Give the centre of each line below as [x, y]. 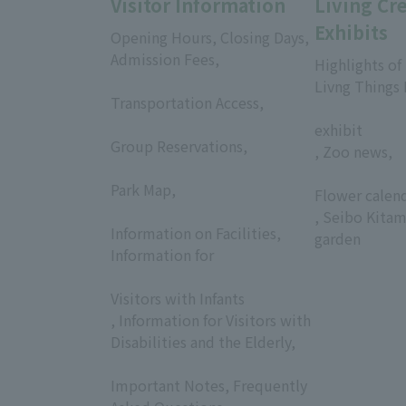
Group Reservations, [179, 145]
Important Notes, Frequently [209, 385]
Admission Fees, [165, 58]
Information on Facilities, [196, 232]
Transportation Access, [187, 102]
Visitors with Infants [178, 298]
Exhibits [351, 32]
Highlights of [358, 64]
